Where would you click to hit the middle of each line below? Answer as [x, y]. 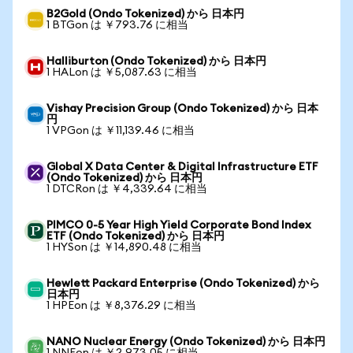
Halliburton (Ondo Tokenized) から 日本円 [156, 61]
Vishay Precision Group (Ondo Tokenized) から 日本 [182, 109]
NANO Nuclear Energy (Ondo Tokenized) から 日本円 [186, 342]
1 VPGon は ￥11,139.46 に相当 [121, 131]
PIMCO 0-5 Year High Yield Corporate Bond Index [179, 225]
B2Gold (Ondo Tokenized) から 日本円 [145, 14]
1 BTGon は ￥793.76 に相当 [117, 25]
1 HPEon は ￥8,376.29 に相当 [121, 306]
